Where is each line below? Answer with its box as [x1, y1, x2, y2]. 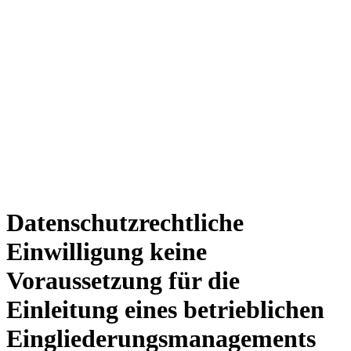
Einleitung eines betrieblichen [6, 295, 324, 324]
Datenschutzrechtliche [6, 208, 244, 237]
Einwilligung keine [6, 237, 207, 266]
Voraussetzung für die [6, 266, 240, 295]
